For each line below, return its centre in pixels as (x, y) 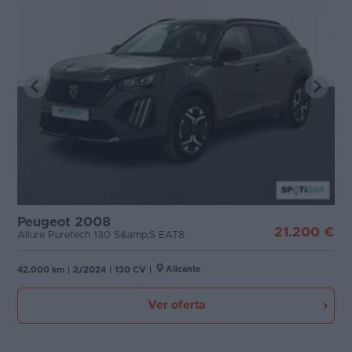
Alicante (183, 269)
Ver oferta (176, 305)
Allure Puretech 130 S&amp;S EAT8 (101, 235)
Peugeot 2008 (64, 222)
